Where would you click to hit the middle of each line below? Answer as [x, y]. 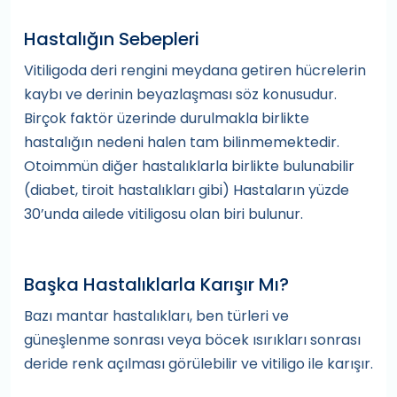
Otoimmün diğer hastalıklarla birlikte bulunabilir [189, 166]
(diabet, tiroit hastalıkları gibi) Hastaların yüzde [187, 190]
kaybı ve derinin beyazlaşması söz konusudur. [180, 94]
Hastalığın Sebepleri [112, 39]
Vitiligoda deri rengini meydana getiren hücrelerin [195, 70]
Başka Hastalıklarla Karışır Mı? [156, 284]
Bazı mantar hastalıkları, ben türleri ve [156, 316]
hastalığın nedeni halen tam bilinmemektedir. [182, 142]
